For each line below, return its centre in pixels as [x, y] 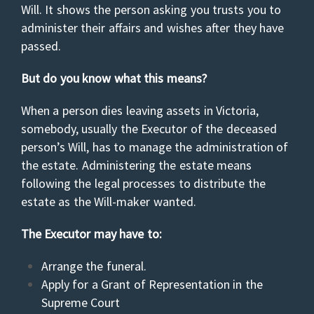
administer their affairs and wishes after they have [153, 28]
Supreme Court [81, 302]
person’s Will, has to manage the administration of [155, 147]
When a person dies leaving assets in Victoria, [140, 110]
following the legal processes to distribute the [143, 183]
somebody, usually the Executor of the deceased [149, 129]
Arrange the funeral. [94, 266]
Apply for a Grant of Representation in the [152, 284]
